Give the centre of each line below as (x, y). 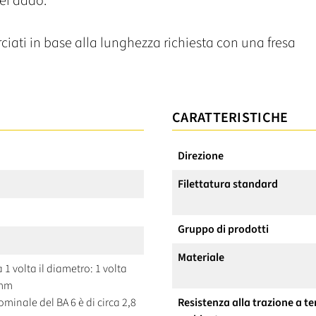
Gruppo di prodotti (223, 229)
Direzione (201, 156)
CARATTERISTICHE (230, 117)
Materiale (201, 257)
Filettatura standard (228, 184)
